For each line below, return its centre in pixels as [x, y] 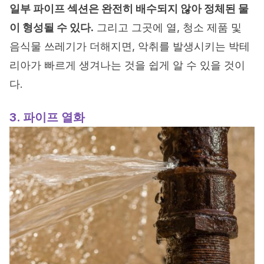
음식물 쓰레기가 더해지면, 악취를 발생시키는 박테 [130, 46]
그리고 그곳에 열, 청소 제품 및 [168, 27]
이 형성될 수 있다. [52, 27]
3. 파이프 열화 [47, 117]
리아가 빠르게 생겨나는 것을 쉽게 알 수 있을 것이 [127, 65]
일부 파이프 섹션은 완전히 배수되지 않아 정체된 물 [129, 9]
